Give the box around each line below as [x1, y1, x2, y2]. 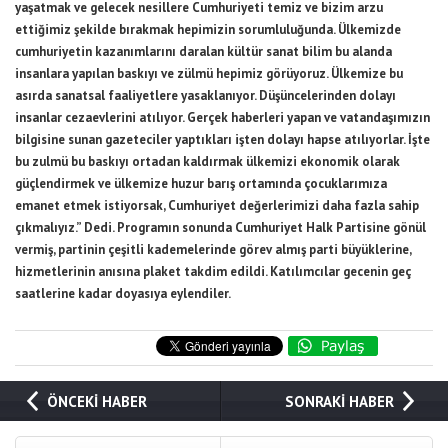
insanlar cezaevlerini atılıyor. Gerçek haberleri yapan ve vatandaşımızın [15, 109, 430, 127]
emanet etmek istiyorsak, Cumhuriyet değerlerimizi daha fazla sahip [15, 197, 419, 215]
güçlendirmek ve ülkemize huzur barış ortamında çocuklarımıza [15, 175, 387, 193]
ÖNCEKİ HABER [47, 392, 148, 412]
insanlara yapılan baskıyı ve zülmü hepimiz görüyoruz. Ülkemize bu [15, 65, 403, 83]
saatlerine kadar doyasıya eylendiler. [15, 285, 231, 303]
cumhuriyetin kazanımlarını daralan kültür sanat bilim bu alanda [15, 43, 392, 61]
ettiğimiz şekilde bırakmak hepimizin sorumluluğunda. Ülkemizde [15, 21, 401, 39]
